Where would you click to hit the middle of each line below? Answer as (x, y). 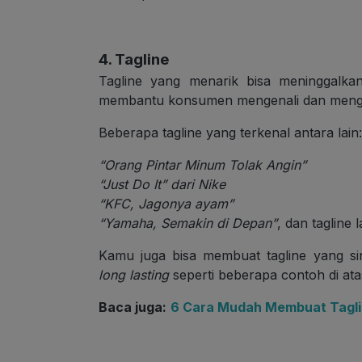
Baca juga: (133, 307)
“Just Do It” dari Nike (162, 184)
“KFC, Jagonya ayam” (166, 203)
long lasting (134, 274)
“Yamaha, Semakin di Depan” (188, 223)
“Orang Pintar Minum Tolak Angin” (202, 164)
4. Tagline (134, 59)
